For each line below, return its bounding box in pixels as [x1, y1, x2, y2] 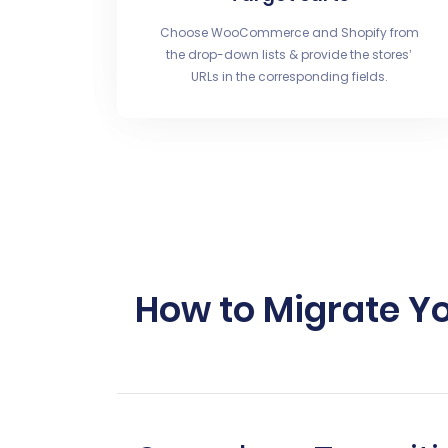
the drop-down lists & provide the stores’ [166, 46, 413, 63]
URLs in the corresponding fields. [190, 68, 388, 85]
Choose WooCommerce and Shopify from [159, 24, 419, 41]
